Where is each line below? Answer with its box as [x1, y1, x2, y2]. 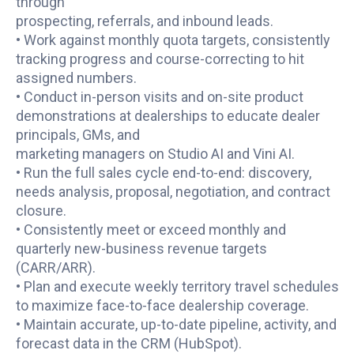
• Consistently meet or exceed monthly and [15, 221, 286, 238]
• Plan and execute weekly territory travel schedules [15, 278, 339, 295]
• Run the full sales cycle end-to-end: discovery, [15, 164, 311, 181]
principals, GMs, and [15, 126, 140, 143]
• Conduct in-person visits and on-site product [15, 88, 303, 105]
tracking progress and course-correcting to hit [15, 51, 304, 67]
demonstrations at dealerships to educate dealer [15, 107, 320, 124]
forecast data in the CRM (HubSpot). [15, 335, 242, 352]
